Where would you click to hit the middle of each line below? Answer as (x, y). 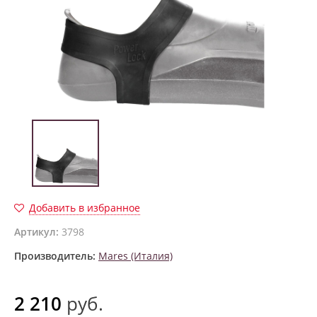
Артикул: (36, 231)
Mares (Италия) (136, 255)
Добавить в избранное (85, 207)
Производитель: (55, 255)
